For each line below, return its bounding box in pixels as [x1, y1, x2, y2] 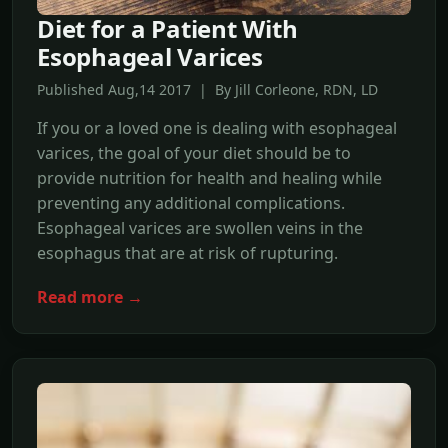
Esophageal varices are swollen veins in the [37, 217, 363, 240]
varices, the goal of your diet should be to [37, 142, 351, 165]
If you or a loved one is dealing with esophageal [37, 117, 397, 140]
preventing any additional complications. [37, 192, 345, 215]
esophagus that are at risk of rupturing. [37, 242, 338, 265]
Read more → [37, 286, 143, 309]
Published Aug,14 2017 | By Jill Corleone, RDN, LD [37, 80, 378, 100]
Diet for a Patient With [37, 12, 298, 46]
